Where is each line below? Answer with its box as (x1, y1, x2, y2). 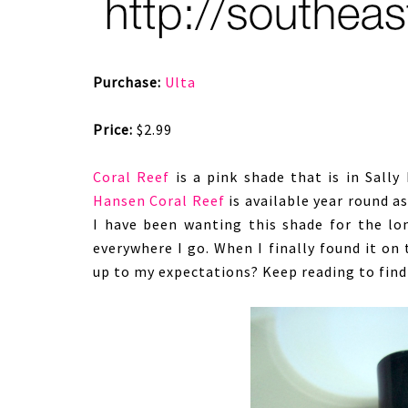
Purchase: (93, 73, 161, 91)
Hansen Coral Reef (93, 191, 225, 209)
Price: (93, 120, 133, 138)
